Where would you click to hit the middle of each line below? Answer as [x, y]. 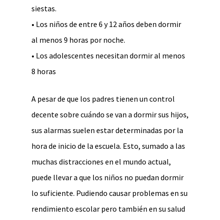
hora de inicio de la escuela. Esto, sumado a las [108, 146]
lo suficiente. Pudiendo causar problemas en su [110, 193]
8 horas [44, 71]
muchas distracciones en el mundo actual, [101, 162]
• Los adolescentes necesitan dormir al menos [108, 55]
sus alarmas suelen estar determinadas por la [107, 130]
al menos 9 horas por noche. [78, 40]
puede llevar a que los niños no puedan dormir [108, 177]
